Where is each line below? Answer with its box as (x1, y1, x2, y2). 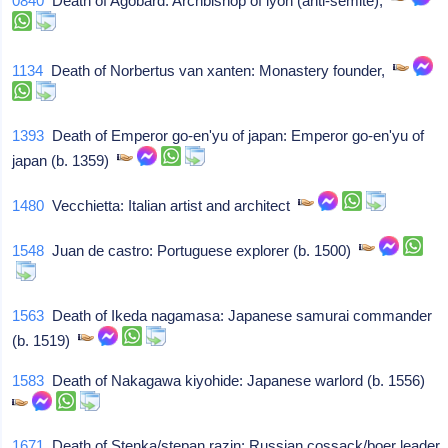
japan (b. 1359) (12, 151, 118, 169)
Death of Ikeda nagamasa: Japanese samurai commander (44, 306, 433, 324)
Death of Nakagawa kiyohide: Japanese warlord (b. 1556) (44, 371, 434, 389)
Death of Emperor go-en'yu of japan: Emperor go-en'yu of (44, 126, 425, 144)
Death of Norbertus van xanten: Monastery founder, (43, 61, 394, 79)
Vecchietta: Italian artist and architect (44, 196, 299, 214)
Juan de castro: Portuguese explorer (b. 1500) (44, 241, 360, 259)
